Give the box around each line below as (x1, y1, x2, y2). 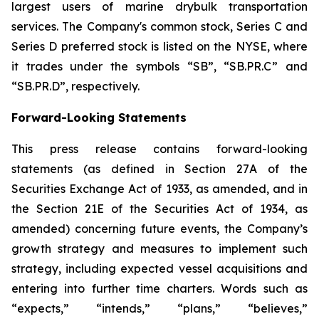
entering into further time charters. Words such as (11, 281, 308, 296)
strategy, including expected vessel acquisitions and (11, 261, 308, 276)
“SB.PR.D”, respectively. (11, 79, 140, 93)
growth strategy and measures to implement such (11, 241, 308, 256)
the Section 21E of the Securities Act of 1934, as (11, 202, 308, 216)
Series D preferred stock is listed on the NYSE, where (11, 39, 308, 53)
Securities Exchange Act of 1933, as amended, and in (11, 182, 308, 196)
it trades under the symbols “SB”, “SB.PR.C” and (11, 59, 308, 73)
